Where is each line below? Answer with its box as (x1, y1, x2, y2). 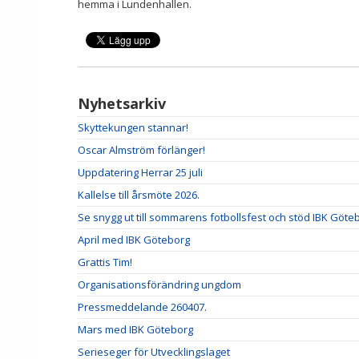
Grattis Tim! (78, 254, 132, 269)
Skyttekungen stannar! (78, 119, 188, 135)
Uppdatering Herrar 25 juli (78, 164, 203, 179)
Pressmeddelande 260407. (78, 299, 207, 314)
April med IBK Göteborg (78, 232, 190, 247)
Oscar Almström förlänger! (78, 142, 205, 157)
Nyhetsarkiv (78, 93, 166, 113)
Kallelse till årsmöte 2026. (78, 187, 200, 202)
